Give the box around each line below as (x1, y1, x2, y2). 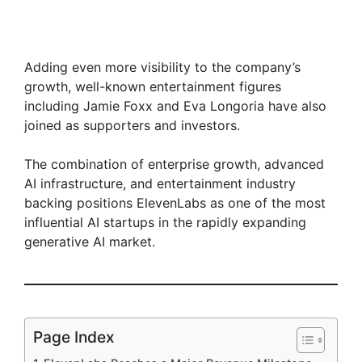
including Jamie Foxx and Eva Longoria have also (24, 98, 326, 115)
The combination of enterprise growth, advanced (24, 156, 324, 173)
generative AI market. (24, 234, 155, 250)
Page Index (33, 327, 115, 347)
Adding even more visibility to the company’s (24, 59, 301, 76)
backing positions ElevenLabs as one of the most (24, 195, 326, 212)
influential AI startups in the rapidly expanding (24, 214, 306, 231)
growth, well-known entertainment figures (24, 78, 281, 95)
